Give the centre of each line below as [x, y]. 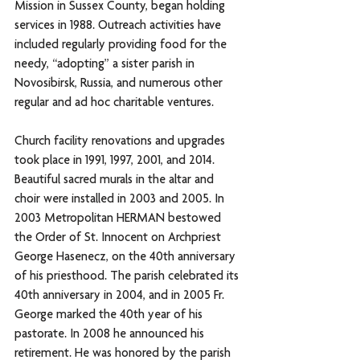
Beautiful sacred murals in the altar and [116, 180]
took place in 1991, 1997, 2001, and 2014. [116, 161]
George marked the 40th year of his [110, 315]
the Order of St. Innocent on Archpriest [119, 238]
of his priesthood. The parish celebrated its [128, 277]
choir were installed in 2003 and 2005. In [121, 200]
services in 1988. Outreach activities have [119, 26]
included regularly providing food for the [122, 45]
